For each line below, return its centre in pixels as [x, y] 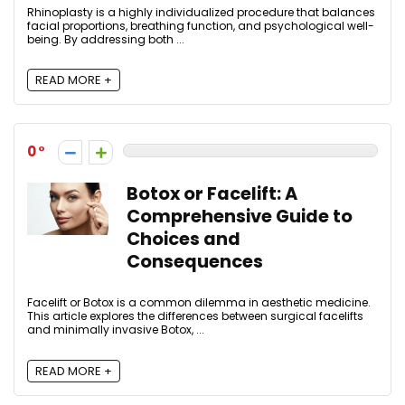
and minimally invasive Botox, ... [116, 330]
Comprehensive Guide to [240, 217]
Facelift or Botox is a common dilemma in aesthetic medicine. [199, 303]
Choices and [184, 240]
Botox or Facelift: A [212, 194]
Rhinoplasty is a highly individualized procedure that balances [201, 12]
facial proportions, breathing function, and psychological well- [201, 25]
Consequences [195, 262]
